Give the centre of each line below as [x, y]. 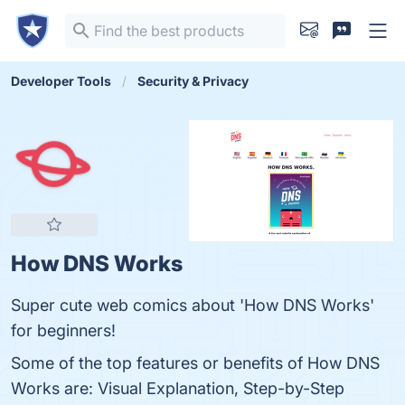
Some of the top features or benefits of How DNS [195, 363]
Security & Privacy [193, 81]
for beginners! [63, 330]
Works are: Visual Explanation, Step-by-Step [178, 388]
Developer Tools [61, 81]
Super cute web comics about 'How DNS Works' [193, 305]
